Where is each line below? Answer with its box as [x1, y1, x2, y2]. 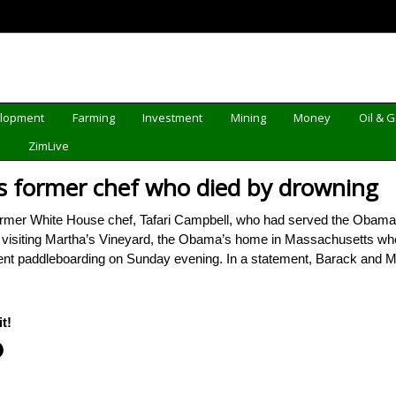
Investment [142, 110, 203, 126]
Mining [230, 110, 266, 126]
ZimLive [28, 138, 70, 154]
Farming [72, 110, 115, 126]
